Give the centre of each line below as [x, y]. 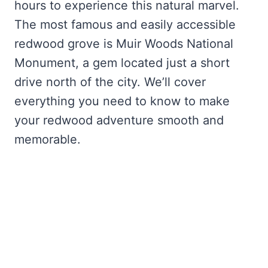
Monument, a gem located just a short [122, 63]
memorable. [48, 139]
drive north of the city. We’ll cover [110, 82]
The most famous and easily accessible [125, 24]
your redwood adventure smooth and [119, 120]
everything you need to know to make [122, 101]
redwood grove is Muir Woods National [124, 43]
